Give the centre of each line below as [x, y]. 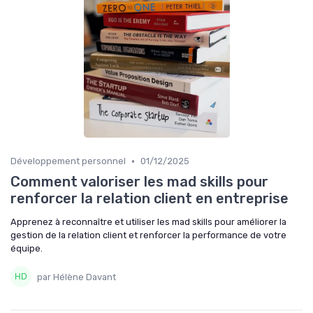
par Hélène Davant [77, 277]
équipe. [27, 248]
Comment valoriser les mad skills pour [139, 182]
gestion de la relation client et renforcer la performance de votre [148, 235]
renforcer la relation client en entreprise [150, 198]
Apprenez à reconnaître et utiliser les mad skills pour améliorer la [148, 222]
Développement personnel [68, 161]
